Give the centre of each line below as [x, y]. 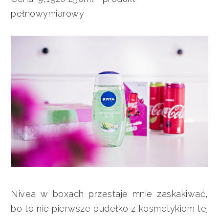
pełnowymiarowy [48, 13]
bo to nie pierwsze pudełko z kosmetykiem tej [109, 208]
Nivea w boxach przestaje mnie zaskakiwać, [109, 194]
